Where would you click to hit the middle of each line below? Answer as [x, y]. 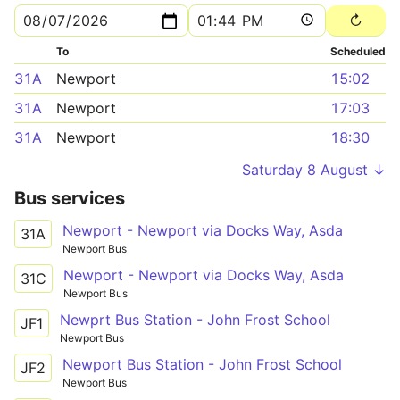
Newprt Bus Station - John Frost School [195, 319]
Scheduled [358, 51]
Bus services [70, 198]
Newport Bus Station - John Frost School [202, 364]
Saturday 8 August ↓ [314, 170]
